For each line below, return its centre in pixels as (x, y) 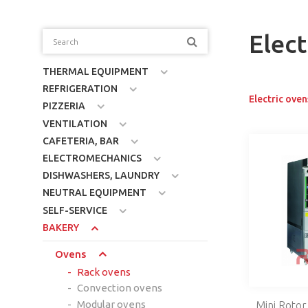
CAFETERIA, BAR (81, 141)
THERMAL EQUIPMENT (96, 72)
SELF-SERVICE (75, 210)
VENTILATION (75, 123)
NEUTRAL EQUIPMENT (95, 193)
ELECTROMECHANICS (92, 158)
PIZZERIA (64, 106)
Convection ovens (119, 288)
